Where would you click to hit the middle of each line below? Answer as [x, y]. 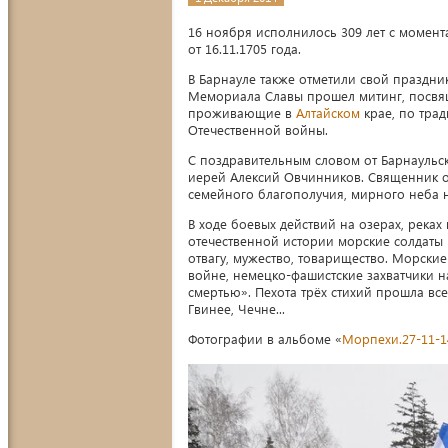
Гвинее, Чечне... [236, 309]
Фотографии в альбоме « [265, 339]
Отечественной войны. [258, 130]
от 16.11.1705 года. [244, 49]
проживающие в [242, 113]
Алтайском [328, 113]
